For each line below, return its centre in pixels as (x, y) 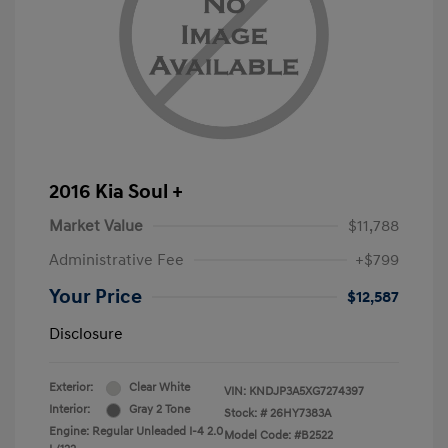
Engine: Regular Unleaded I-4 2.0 (136, 432)
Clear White (159, 388)
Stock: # (245, 414)
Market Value (96, 226)
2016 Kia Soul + (116, 192)
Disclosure (86, 334)
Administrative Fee (116, 260)
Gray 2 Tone (159, 410)
